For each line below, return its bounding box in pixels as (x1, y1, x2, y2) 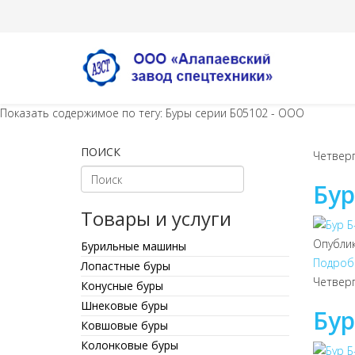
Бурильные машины (81, 239, 186, 254)
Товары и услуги (81, 205, 231, 231)
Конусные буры (81, 278, 163, 293)
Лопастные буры (81, 258, 170, 273)
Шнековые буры (81, 298, 168, 313)
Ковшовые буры (81, 318, 168, 333)
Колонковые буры (81, 338, 178, 353)
